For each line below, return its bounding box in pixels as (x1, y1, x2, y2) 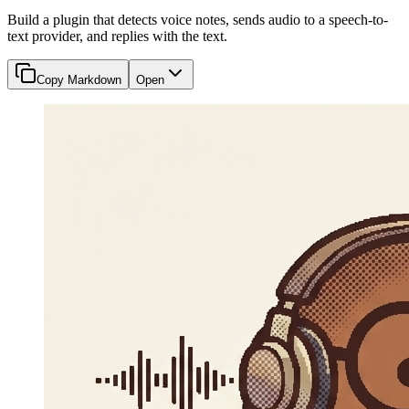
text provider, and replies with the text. (7, 27, 227, 44)
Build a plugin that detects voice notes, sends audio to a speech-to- (7, 11, 388, 27)
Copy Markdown (37, 72, 121, 87)
